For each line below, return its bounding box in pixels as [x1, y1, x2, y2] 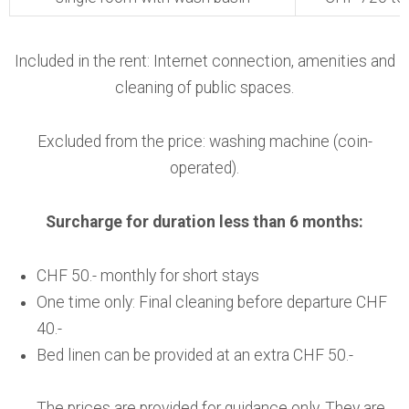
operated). [170, 159, 239, 178]
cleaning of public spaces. [115, 79, 294, 98]
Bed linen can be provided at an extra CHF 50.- [37, 346, 353, 365]
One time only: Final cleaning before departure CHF [37, 293, 387, 312]
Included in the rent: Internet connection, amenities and [14, 52, 395, 71]
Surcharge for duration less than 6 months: [46, 213, 363, 232]
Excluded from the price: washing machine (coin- [37, 132, 372, 152]
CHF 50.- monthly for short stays [37, 267, 259, 286]
